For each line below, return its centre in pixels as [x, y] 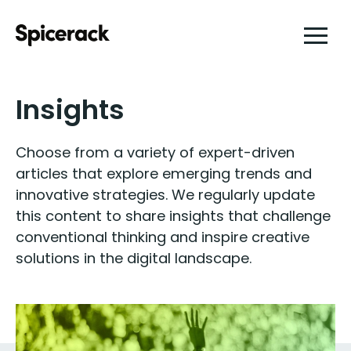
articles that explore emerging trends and [164, 174]
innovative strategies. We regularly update [165, 195]
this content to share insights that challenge [173, 216]
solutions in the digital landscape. [134, 258]
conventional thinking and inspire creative [163, 237]
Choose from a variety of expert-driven [155, 152]
